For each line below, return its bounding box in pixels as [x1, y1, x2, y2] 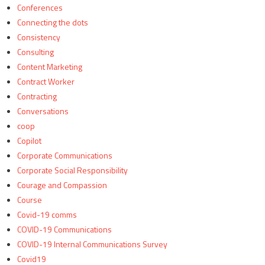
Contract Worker [17, 75, 75, 88]
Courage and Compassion [17, 179, 107, 192]
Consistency [17, 31, 60, 44]
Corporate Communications [17, 149, 112, 162]
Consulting [17, 46, 54, 59]
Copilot [17, 134, 41, 147]
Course [17, 193, 42, 206]
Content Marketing [17, 60, 82, 73]
